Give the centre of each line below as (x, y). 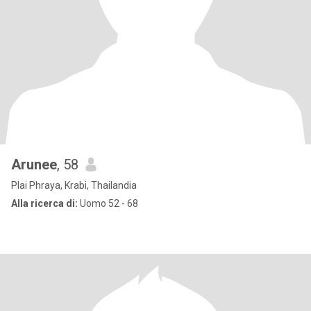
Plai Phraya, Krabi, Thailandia (74, 185)
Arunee (34, 165)
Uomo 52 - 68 (108, 203)
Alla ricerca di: (44, 203)
